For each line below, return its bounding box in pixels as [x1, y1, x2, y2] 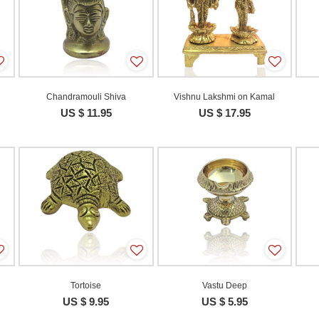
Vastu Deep [202, 281, 247, 291]
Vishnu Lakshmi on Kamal [174, 91, 276, 102]
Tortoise [70, 281, 102, 291]
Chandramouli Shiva [46, 91, 126, 102]
